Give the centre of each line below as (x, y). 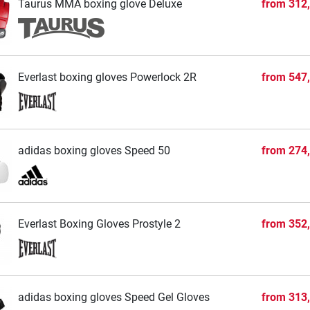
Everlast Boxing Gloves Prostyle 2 (99, 224)
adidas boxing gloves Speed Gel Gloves (113, 297)
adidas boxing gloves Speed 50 (94, 150)
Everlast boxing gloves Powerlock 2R (107, 77)
